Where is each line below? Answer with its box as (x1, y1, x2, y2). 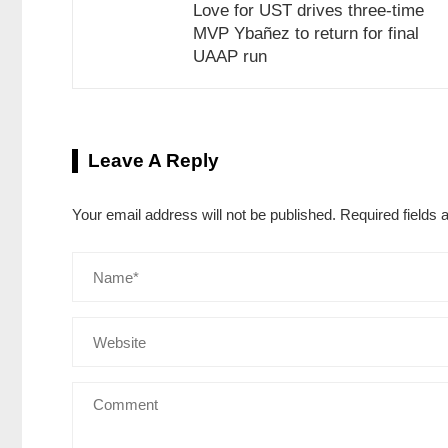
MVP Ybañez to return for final (193, 24, 419, 43)
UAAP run (193, 47, 267, 66)
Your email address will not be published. (72, 206, 336, 224)
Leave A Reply (88, 150, 219, 172)
